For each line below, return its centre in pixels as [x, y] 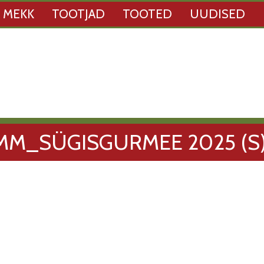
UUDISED [217, 14]
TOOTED [147, 14]
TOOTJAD [78, 14]
